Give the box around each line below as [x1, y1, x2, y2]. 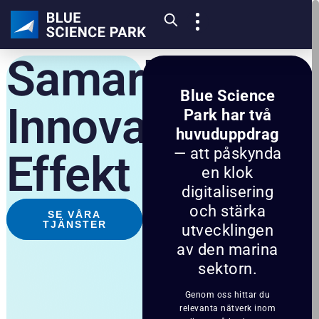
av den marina [177, 239, 278, 258]
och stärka [189, 201, 266, 220]
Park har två [183, 105, 272, 124]
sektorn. [198, 258, 258, 278]
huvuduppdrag [175, 124, 280, 143]
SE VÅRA [48, 208, 102, 220]
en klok [202, 162, 253, 182]
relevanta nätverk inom [179, 303, 276, 314]
